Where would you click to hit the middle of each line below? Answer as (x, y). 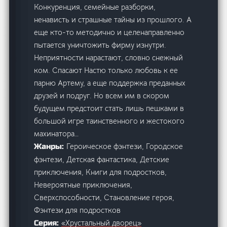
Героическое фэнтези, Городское (125, 146)
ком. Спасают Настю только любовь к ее (106, 70)
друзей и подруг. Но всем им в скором (102, 96)
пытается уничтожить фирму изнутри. (100, 45)
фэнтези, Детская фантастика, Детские (102, 160)
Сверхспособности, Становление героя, (104, 198)
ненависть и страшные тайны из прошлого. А (113, 20)
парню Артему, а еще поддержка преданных (110, 83)
